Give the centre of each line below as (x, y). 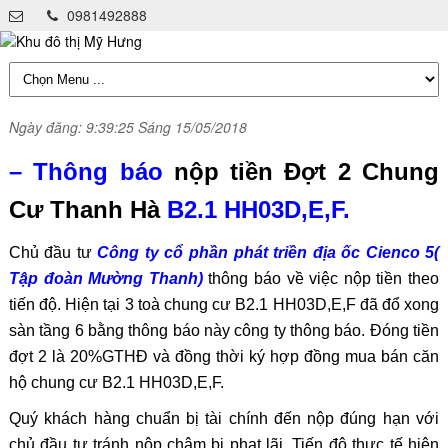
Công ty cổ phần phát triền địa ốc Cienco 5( (268, 252)
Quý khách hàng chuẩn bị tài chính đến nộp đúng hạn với (224, 418)
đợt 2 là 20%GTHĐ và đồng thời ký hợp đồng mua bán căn (224, 356)
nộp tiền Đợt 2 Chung (306, 171)
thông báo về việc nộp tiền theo (321, 278)
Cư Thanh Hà (84, 209)
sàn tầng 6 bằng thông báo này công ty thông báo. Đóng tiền (224, 330)
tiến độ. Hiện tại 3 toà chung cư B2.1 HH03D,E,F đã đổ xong (224, 304)
